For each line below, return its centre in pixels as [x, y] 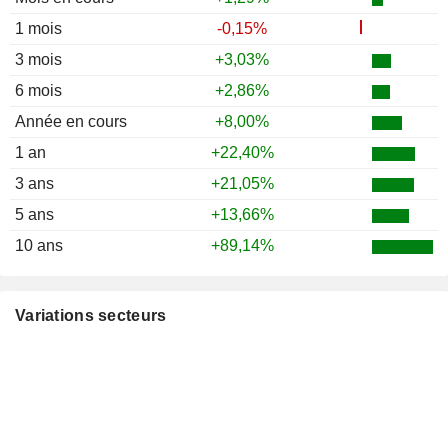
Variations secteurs [91, 315]
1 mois [38, 28]
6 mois [38, 90]
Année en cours [71, 121]
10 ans [39, 245]
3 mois [38, 59]
